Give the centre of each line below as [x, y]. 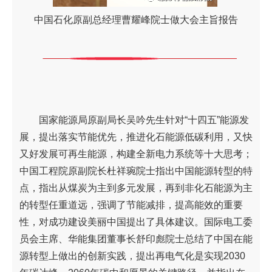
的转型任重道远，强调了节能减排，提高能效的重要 [131, 205]
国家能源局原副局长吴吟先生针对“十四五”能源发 [134, 120]
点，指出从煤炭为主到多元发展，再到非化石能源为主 [136, 188]
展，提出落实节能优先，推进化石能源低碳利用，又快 [136, 137]
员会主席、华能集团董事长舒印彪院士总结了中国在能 [136, 239]
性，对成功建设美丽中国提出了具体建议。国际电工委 [136, 222]
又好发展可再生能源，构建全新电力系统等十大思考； [136, 154]
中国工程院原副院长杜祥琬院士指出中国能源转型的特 [136, 171]
